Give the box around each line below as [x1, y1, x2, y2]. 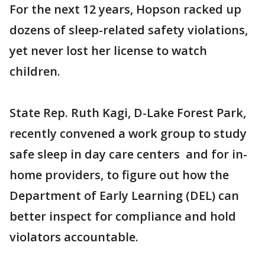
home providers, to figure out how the [9, 167, 229, 183]
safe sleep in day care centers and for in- [9, 146, 247, 163]
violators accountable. [9, 229, 138, 245]
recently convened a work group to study [9, 125, 247, 142]
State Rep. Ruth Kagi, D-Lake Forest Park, [9, 105, 246, 121]
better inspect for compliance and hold [9, 208, 236, 225]
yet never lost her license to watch [9, 43, 207, 59]
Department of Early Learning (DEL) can [9, 188, 239, 204]
